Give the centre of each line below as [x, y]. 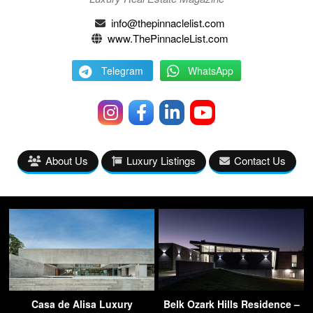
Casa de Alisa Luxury [82, 304]
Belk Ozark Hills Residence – [231, 304]
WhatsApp [210, 70]
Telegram [122, 70]
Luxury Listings [161, 160]
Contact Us [260, 160]
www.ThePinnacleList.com [168, 38]
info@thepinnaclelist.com [168, 22]
